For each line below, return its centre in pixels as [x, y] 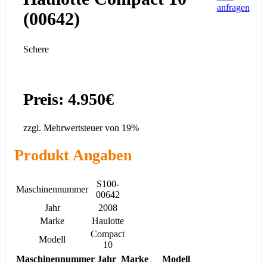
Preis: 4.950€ [69, 100]
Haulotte [108, 221]
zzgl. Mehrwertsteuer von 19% [81, 128]
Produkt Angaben [73, 155]
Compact [108, 234]
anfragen [233, 7]
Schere [36, 49]
